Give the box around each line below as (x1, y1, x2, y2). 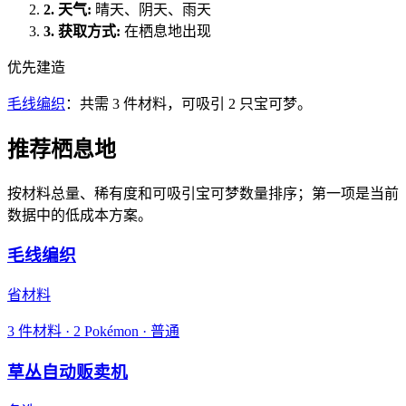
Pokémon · (81, 323, 150, 339)
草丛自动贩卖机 (7, 362, 128, 382)
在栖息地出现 (124, 23, 211, 39)
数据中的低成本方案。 (7, 207, 152, 223)
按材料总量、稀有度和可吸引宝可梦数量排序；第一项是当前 (7, 185, 399, 201)
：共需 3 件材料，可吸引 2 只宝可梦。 (65, 95, 312, 111)
